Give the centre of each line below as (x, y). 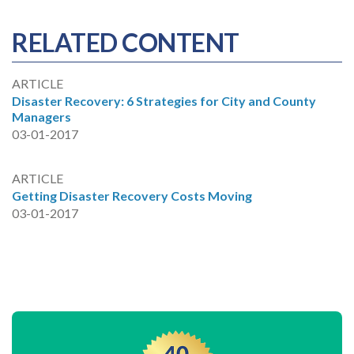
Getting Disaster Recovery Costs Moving (132, 196)
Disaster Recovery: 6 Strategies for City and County (164, 101)
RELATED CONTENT (126, 43)
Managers (41, 117)
